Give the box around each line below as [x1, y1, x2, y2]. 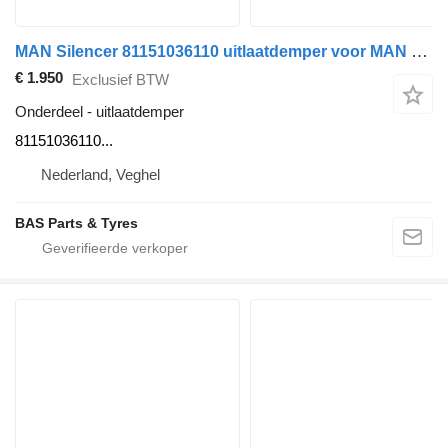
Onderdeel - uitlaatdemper [15, 103, 184, 121]
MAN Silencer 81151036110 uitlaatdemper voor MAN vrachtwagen [411, 42, 428, 62]
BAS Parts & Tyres [15, 215, 138, 232]
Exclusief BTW [72, 70, 169, 88]
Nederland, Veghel [41, 166, 160, 184]
